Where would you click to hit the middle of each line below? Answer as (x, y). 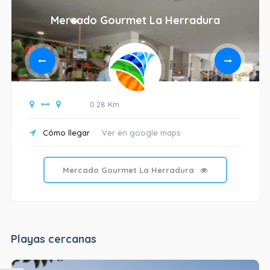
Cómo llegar (65, 133)
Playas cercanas (53, 239)
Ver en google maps (141, 133)
